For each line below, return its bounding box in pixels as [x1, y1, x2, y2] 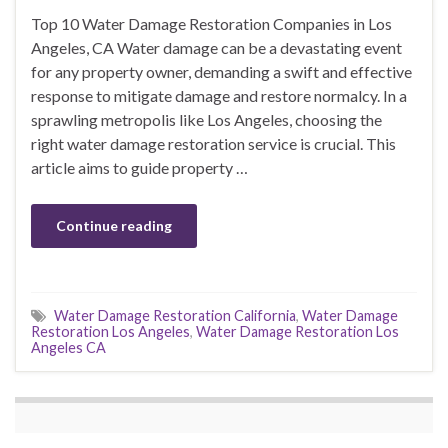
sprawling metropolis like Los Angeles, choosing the [31, 109, 382, 129]
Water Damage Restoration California [54, 306, 296, 324]
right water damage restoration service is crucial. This [31, 133, 396, 153]
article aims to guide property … [31, 157, 248, 177]
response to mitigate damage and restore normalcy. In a [31, 85, 407, 105]
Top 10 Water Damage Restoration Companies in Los [31, 13, 392, 33]
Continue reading [56, 216, 172, 234]
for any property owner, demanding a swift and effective [31, 61, 412, 81]
